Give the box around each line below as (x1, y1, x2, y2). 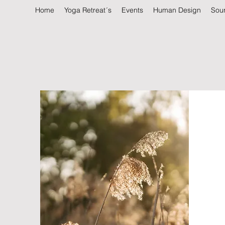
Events (122, 6, 143, 15)
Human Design (153, 6, 201, 15)
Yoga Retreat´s (64, 6, 111, 15)
